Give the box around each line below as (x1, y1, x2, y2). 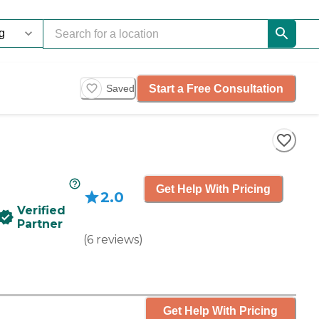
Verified (17, 204, 66, 217)
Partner (17, 217, 63, 231)
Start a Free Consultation (149, 82, 283, 95)
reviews (96, 233, 139, 246)
